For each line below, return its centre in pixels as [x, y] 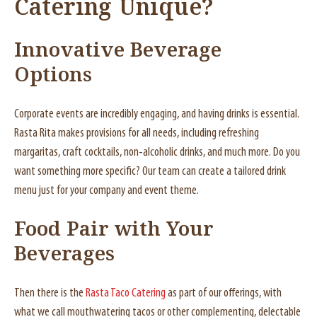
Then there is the [50, 293]
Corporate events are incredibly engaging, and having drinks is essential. [157, 114]
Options [53, 76]
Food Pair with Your [114, 230]
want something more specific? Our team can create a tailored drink [150, 172]
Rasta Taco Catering [126, 293]
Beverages [64, 255]
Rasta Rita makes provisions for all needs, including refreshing [137, 133]
